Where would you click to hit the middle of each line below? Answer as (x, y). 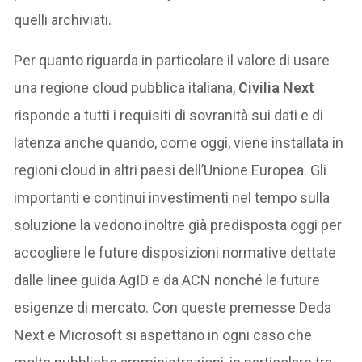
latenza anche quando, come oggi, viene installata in (179, 143)
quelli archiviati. (63, 20)
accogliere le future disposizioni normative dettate (175, 253)
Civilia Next (277, 88)
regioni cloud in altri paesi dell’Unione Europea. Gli (170, 170)
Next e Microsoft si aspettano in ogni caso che (163, 335)
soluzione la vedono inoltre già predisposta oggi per (178, 225)
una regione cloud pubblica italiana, (126, 88)
